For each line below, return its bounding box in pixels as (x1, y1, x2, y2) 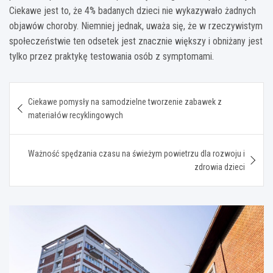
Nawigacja (9, 82, 86, 100)
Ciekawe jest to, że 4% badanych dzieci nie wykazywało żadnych (9, 4, 256, 16)
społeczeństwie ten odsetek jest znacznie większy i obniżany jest (9, 35, 263, 47)
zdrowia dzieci (194, 161, 245, 172)
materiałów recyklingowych (28, 110, 123, 120)
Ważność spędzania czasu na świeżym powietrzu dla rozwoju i (28, 148, 245, 158)
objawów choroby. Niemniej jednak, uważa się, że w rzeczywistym (9, 19, 263, 32)
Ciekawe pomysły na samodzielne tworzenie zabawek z (28, 96, 222, 107)
